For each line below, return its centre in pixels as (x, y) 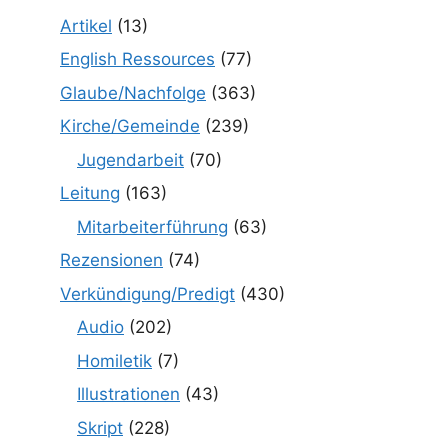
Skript (100, 427)
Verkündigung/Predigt (147, 293)
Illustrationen (128, 394)
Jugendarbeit (130, 159)
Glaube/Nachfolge (133, 92)
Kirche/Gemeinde (130, 126)
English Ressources (137, 59)
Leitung (90, 193)
